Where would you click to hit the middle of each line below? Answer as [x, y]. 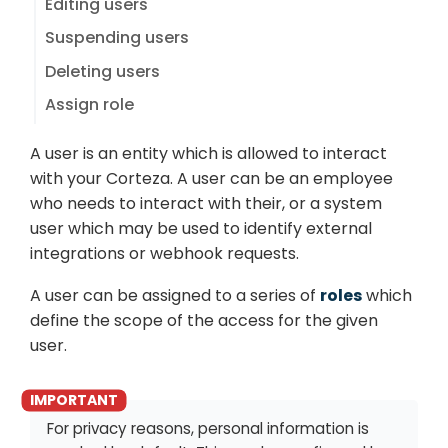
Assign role [89, 104]
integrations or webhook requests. [164, 253]
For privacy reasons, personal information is [208, 429]
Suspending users [116, 38]
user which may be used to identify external [201, 228]
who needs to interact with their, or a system [206, 203]
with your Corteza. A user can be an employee [211, 178]
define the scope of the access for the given [204, 320]
